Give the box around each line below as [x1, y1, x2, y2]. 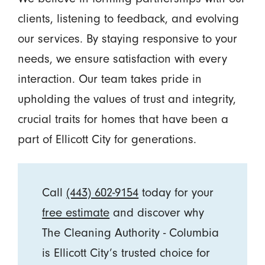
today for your [138, 185, 214, 199]
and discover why [109, 205, 205, 219]
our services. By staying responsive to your [17, 31, 237, 46]
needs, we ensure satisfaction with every [17, 51, 227, 66]
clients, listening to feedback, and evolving [17, 11, 239, 25]
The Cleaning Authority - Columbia [42, 225, 219, 240]
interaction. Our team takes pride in [17, 71, 202, 86]
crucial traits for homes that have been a [17, 111, 228, 126]
